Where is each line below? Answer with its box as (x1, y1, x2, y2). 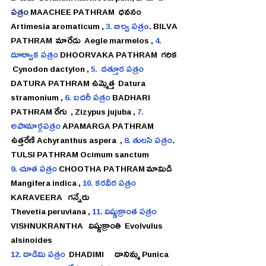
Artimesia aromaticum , (11, 21, 106, 36)
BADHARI (112, 92, 152, 107)
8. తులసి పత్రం (124, 135, 172, 150)
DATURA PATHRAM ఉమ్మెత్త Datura (11, 78, 147, 93)
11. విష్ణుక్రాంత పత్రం (92, 206, 159, 221)
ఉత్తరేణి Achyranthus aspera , (11, 135, 124, 150)
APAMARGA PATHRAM (61, 121, 156, 135)
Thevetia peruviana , (11, 206, 92, 221)
